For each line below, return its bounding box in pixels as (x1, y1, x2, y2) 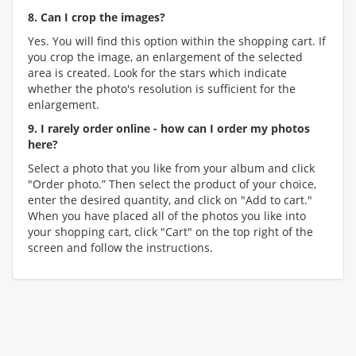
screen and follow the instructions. (28, 240, 213, 255)
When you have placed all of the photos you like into (28, 208, 306, 223)
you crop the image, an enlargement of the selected (28, 49, 303, 64)
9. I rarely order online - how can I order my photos (28, 121, 310, 136)
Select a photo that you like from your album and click (28, 161, 315, 176)
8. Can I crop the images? (28, 10, 165, 25)
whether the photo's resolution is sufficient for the (28, 81, 296, 96)
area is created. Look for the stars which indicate (28, 65, 287, 80)
